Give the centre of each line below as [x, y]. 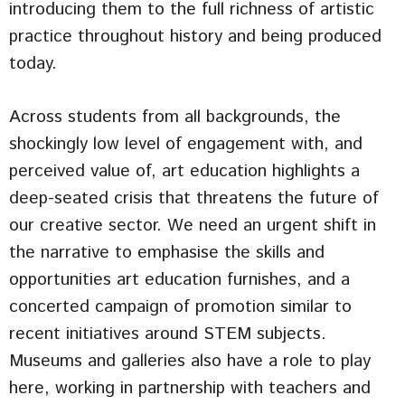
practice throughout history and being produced [195, 37]
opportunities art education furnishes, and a [179, 280]
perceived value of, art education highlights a [184, 172]
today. [33, 64]
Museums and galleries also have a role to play [190, 362]
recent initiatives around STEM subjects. [168, 334]
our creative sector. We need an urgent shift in [193, 226]
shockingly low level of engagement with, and [186, 145]
